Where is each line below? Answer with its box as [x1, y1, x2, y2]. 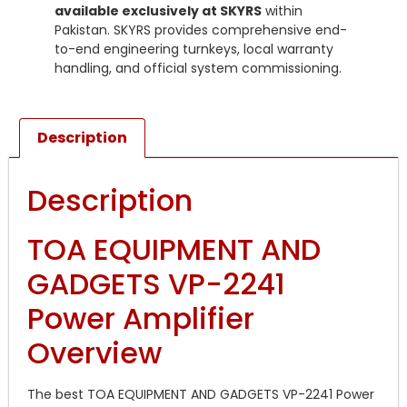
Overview [27, 332, 162, 373]
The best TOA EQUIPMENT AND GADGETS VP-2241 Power [27, 384, 374, 403]
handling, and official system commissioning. [55, 58, 342, 77]
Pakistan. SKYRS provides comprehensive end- [55, 20, 347, 39]
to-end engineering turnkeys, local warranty [55, 39, 333, 58]
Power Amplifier [27, 297, 254, 339]
